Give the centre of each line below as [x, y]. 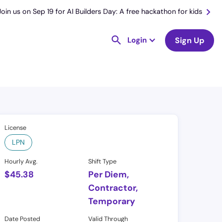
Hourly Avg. [21, 162]
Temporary [112, 201]
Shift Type [103, 162]
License [16, 128]
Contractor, [113, 188]
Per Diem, [109, 175]
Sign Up [190, 40]
